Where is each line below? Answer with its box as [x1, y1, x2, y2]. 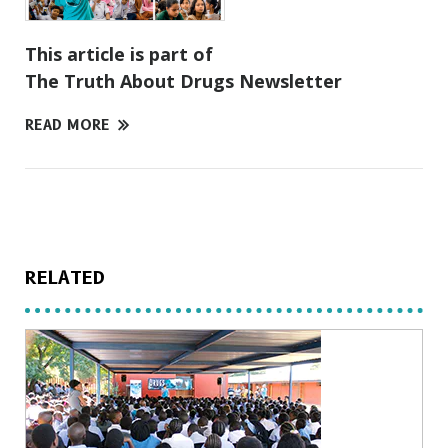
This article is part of [25, 41, 213, 66]
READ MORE [25, 115, 110, 134]
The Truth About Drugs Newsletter [25, 68, 342, 93]
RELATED [25, 266, 105, 289]
